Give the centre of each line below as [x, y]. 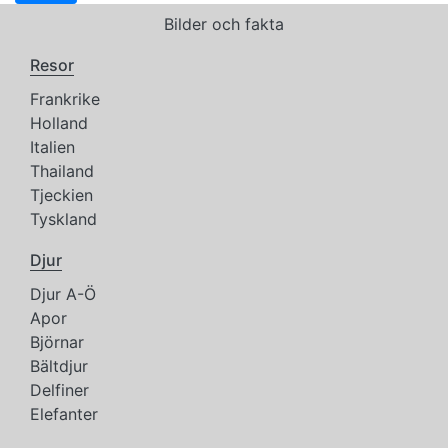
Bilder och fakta [224, 23]
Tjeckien [61, 194]
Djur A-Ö [63, 293]
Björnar [57, 341]
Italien [52, 146]
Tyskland [63, 218]
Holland [59, 122]
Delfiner [59, 389]
